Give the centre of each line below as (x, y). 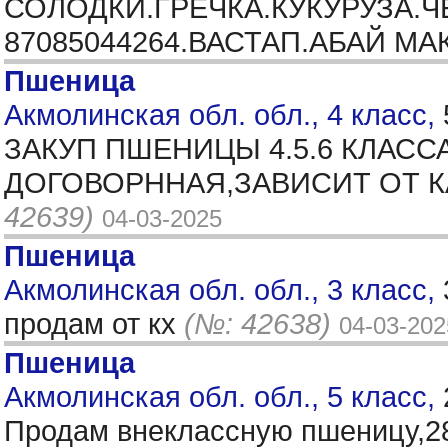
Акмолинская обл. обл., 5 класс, (223, 396)
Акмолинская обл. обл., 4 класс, (223, 114)
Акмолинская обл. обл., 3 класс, (223, 289)
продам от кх (94, 323)
